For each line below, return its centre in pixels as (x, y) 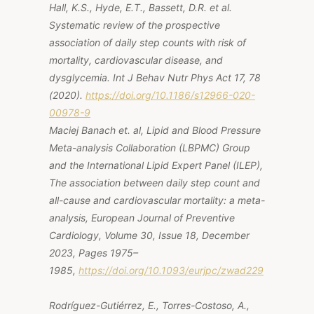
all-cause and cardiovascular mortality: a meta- (157, 200)
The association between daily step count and (155, 182)
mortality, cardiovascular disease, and (136, 60)
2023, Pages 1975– (94, 252)
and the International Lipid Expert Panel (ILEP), (156, 165)
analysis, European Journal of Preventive (142, 217)
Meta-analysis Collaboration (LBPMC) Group (150, 147)
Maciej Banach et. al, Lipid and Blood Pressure (155, 130)
